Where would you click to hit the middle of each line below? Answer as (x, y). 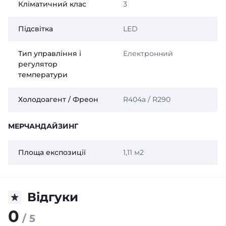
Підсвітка (36, 29)
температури (43, 75)
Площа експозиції (52, 153)
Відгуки (53, 197)
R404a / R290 (147, 100)
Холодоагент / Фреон (58, 100)
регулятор (38, 64)
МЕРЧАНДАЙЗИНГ (43, 126)
